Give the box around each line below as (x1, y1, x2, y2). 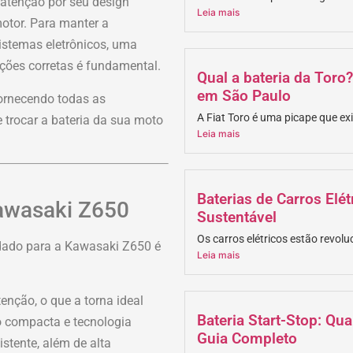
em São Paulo (197, 87, 291, 106)
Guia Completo (197, 329, 297, 348)
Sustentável (197, 208, 277, 227)
